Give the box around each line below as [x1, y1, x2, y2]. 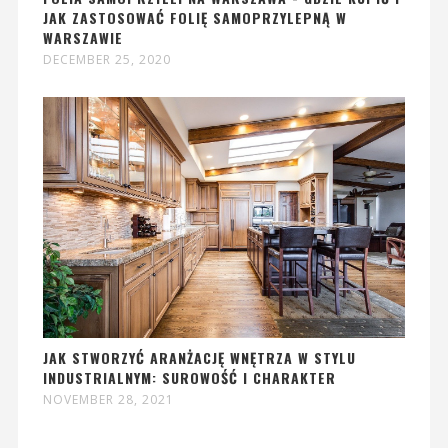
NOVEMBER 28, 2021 [42, 391, 174, 409]
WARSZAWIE [42, 27, 123, 49]
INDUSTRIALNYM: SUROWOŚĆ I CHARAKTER [42, 367, 336, 389]
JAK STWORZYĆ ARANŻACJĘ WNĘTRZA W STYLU [42, 347, 356, 369]
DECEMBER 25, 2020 [42, 51, 171, 69]
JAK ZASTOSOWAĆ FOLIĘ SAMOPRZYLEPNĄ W [42, 7, 347, 29]
